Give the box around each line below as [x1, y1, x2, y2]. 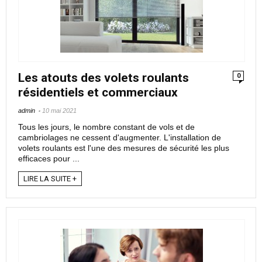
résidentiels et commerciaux [18, 85, 178, 100]
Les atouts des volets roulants [18, 71, 189, 85]
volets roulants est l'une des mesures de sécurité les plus [18, 143, 229, 153]
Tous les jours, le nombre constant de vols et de [18, 122, 195, 132]
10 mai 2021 [42, 107, 77, 115]
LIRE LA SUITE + [23, 174, 77, 184]
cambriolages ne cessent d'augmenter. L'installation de [18, 133, 221, 143]
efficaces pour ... [18, 154, 80, 164]
